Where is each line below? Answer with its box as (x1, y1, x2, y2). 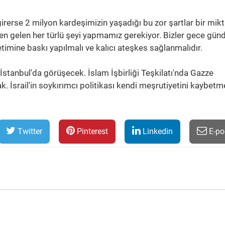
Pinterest (75, 127, 108, 136)
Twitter (16, 127, 42, 136)
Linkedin (141, 127, 173, 136)
